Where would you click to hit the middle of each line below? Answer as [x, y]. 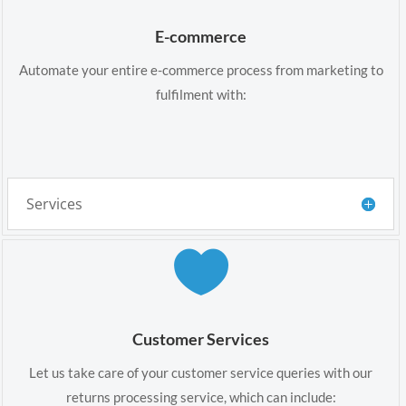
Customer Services [201, 338]
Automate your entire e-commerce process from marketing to [201, 69]
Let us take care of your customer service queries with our [201, 372]
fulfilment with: [201, 94]
